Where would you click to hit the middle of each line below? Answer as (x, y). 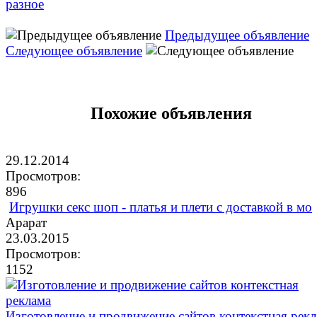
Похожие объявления (171, 113)
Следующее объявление (74, 50)
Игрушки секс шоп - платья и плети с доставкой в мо (161, 207)
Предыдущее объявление (237, 35)
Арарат (26, 222)
